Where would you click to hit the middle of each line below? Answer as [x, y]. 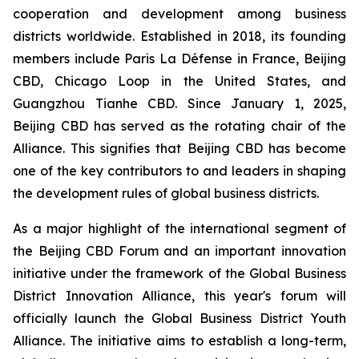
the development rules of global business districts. [166, 193]
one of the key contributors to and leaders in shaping [179, 171]
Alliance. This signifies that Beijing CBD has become [179, 148]
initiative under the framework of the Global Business [179, 273]
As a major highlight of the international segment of [179, 228]
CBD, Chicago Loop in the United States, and [179, 81]
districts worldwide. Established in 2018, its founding [179, 36]
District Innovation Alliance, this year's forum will [179, 296]
